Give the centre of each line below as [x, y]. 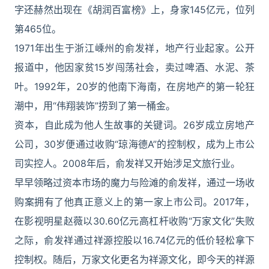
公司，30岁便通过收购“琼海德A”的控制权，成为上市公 [134, 144]
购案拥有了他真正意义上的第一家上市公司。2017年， [134, 202]
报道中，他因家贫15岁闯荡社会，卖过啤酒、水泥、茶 [134, 67]
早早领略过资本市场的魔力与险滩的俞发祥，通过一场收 [134, 183]
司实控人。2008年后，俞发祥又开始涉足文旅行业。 [127, 163]
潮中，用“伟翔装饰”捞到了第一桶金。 [95, 106]
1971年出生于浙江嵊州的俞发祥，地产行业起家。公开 [134, 48]
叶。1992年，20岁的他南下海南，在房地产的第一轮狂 [134, 86]
